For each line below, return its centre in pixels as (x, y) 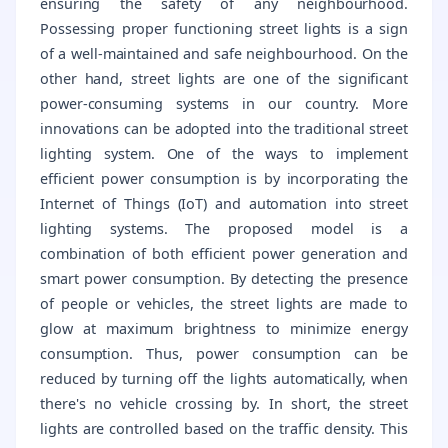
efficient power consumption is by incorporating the (224, 178)
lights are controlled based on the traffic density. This (224, 428)
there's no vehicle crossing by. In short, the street (224, 403)
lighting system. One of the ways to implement (224, 153)
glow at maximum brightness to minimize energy (224, 328)
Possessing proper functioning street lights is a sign (224, 28)
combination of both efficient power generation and (224, 253)
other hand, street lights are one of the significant (224, 78)
